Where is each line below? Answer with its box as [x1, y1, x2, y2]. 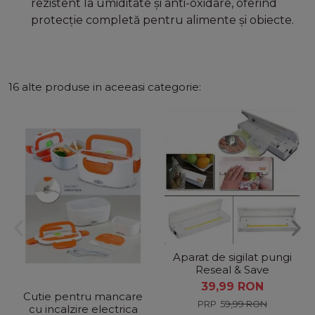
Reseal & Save [195, 262, 269, 276]
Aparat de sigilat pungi [172, 250, 292, 264]
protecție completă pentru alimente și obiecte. [31, 13, 294, 27]
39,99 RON [200, 280, 264, 294]
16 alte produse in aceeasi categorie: [8, 79, 201, 94]
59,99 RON [219, 299, 267, 310]
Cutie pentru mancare [23, 289, 143, 303]
